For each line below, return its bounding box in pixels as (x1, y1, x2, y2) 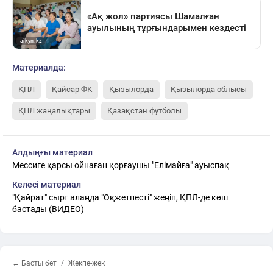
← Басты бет (12, 258, 57, 268)
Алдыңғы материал (12, 147, 93, 157)
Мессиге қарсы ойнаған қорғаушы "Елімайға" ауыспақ (12, 160, 229, 170)
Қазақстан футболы (107, 105, 182, 115)
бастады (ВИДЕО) (12, 204, 84, 214)
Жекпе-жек (68, 258, 105, 268)
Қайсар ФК (52, 84, 92, 94)
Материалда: (12, 62, 66, 73)
